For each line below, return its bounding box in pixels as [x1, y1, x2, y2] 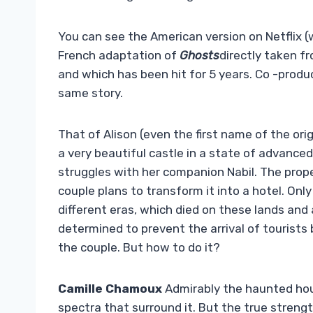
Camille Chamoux [58, 282, 162, 296]
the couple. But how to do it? [58, 240, 220, 255]
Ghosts [180, 48, 219, 63]
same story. [58, 86, 123, 101]
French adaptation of [58, 48, 180, 63]
